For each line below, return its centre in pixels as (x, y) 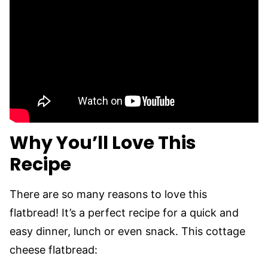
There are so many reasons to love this (108, 194)
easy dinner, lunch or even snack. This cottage (127, 231)
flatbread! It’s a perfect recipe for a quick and (124, 213)
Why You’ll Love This (103, 143)
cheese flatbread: (54, 250)
